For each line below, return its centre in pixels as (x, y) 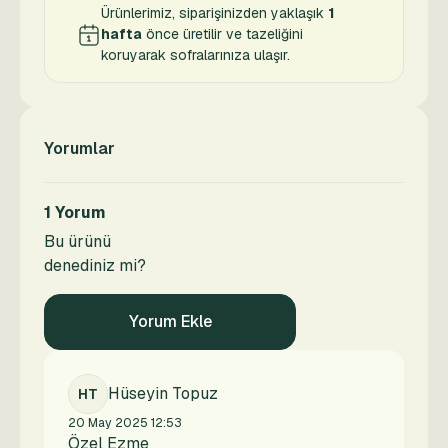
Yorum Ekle (170, 321)
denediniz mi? (95, 265)
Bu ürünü (77, 241)
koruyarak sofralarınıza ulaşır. (195, 55)
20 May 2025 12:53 (125, 423)
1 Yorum (75, 212)
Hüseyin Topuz (163, 393)
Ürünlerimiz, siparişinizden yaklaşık (214, 13)
